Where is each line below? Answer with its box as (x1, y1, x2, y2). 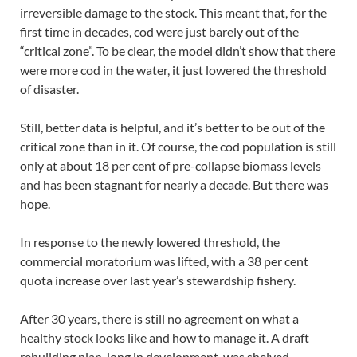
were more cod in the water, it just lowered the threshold (20, 62, 327, 77)
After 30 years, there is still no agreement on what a (20, 311, 299, 326)
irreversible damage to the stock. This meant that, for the (20, 5, 327, 20)
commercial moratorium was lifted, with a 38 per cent (20, 253, 308, 269)
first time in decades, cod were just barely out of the (20, 24, 299, 39)
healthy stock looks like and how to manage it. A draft (20, 330, 309, 345)
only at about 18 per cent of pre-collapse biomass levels (20, 158, 321, 173)
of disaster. (20, 81, 79, 96)
